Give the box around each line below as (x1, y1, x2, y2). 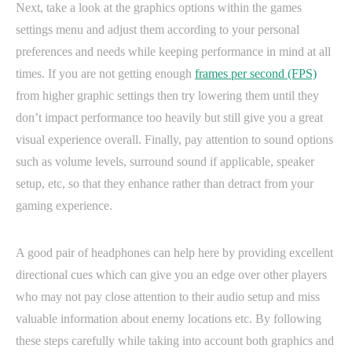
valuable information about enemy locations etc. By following (16, 311, 321, 325)
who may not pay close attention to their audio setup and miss (16, 289, 320, 303)
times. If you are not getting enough (16, 66, 195, 80)
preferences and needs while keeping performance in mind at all (16, 44, 331, 58)
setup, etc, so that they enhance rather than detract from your (16, 176, 313, 190)
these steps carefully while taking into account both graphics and (16, 333, 334, 347)
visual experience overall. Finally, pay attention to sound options (16, 132, 333, 146)
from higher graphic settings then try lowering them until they (16, 88, 319, 102)
